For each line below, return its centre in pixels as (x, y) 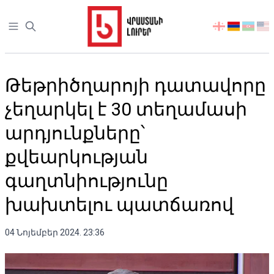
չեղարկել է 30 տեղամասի (126, 109)
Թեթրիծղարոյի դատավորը (135, 85)
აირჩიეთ (232, 27)
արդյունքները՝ (75, 133)
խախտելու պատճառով (119, 205)
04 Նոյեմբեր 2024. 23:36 (55, 232)
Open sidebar (35, 27)
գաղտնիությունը (87, 181)
